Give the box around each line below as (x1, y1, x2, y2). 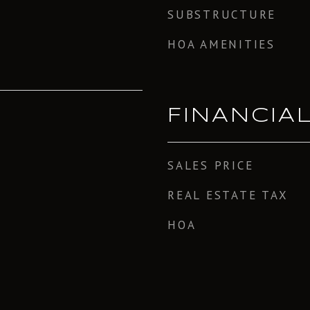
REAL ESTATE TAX (167, 188, 289, 203)
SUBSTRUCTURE (167, 7, 276, 22)
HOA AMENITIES (167, 37, 275, 52)
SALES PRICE (167, 158, 254, 173)
